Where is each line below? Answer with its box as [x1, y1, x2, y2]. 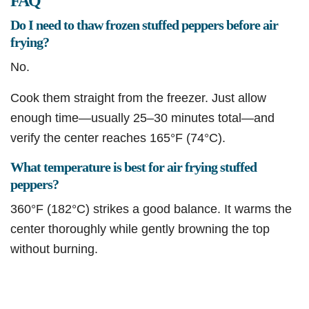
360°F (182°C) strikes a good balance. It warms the [10, 201, 292, 217]
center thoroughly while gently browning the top [10, 221, 270, 237]
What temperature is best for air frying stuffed [10, 159, 257, 175]
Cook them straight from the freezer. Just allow [10, 90, 266, 106]
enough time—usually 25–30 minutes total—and [10, 110, 275, 126]
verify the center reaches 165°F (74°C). [10, 130, 226, 146]
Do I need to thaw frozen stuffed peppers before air [10, 17, 278, 33]
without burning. [10, 241, 98, 257]
